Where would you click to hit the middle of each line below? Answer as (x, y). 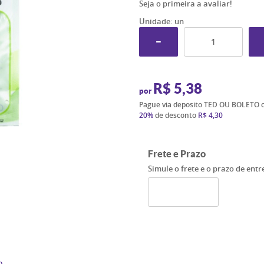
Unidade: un (161, 21)
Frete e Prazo (176, 154)
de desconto (175, 115)
